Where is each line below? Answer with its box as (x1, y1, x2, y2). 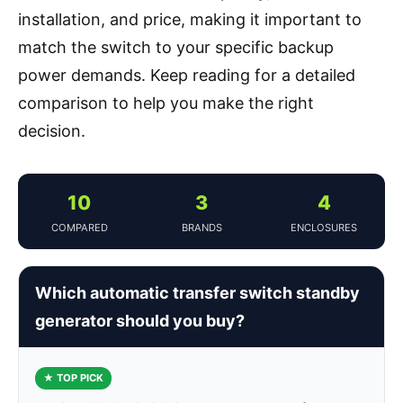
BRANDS (181, 220, 222, 234)
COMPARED (50, 220, 108, 234)
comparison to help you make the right (18, 93, 314, 112)
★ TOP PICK (43, 371, 103, 384)
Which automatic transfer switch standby (35, 282, 360, 302)
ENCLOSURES (291, 220, 357, 234)
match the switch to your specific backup (18, 37, 334, 57)
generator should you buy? (35, 310, 245, 330)
